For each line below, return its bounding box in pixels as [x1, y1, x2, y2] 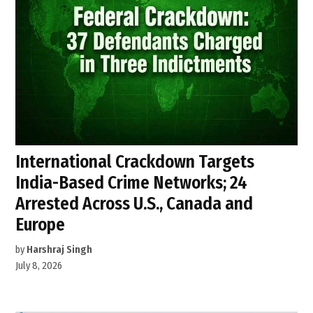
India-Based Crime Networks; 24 [15, 172, 248, 194]
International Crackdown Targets [15, 151, 255, 173]
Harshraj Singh [27, 244, 93, 256]
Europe [15, 214, 66, 236]
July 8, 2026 [15, 260, 63, 272]
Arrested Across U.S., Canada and [15, 193, 254, 215]
